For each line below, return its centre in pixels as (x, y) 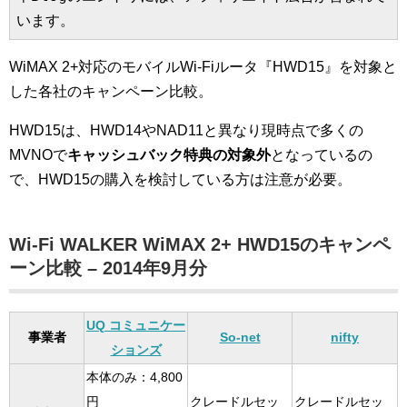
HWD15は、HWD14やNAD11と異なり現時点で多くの (186, 130)
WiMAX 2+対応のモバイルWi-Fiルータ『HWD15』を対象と (203, 67)
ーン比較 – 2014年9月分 (108, 268)
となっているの (322, 155)
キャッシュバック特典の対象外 (169, 155)
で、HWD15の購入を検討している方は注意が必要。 (180, 179)
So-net (240, 338)
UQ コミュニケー (136, 326)
